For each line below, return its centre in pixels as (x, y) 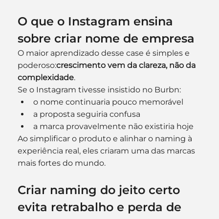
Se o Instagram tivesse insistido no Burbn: (99, 89)
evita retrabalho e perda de (101, 207)
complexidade (45, 77)
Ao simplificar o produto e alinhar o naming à (106, 138)
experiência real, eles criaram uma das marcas (107, 151)
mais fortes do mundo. (61, 163)
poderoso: (37, 65)
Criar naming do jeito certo (100, 190)
